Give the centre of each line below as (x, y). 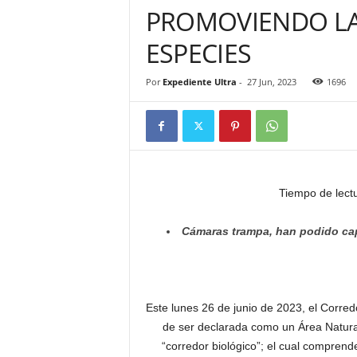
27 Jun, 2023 (271, 82)
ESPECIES (198, 53)
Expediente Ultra (199, 82)
